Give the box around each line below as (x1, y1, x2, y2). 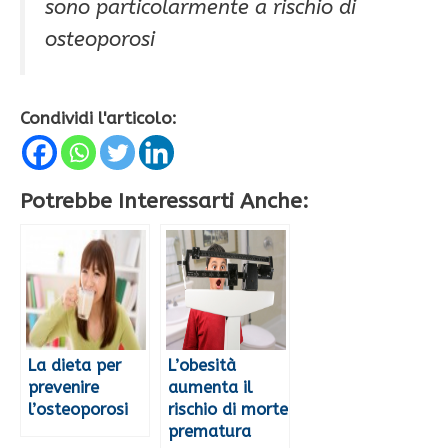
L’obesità (168, 356, 236, 376)
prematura (168, 422, 251, 442)
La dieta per (28, 356, 121, 376)
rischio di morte (168, 400, 288, 420)
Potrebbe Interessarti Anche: (20, 188, 309, 215)
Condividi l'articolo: (20, 108, 177, 129)
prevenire (28, 378, 99, 398)
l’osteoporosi (28, 400, 128, 420)
